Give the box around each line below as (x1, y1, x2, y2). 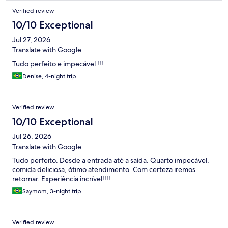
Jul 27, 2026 (12, 35, 50, 45)
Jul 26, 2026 (12, 132, 51, 141)
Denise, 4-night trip (22, 72, 76, 81)
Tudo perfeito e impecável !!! (12, 59, 103, 69)
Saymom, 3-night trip (22, 187, 81, 196)
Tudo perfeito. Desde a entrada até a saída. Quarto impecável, (12, 156, 209, 165)
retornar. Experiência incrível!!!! (12, 174, 110, 184)
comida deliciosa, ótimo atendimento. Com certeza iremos (12, 165, 195, 175)
